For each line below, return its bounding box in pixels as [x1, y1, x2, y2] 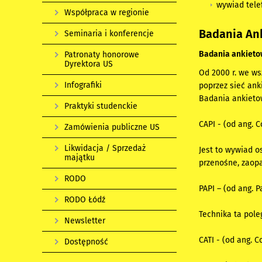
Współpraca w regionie [64, 8, 149, 18]
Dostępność [64, 237, 108, 247]
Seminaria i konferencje [64, 29, 154, 39]
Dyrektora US [64, 59, 113, 69]
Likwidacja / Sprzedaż [64, 143, 146, 153]
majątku [64, 153, 95, 163]
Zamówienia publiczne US [64, 122, 160, 132]
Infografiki [64, 80, 102, 90]
